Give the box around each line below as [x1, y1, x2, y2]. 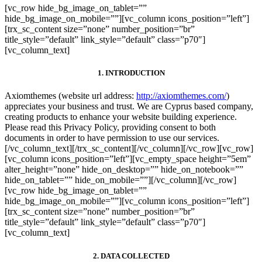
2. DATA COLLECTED [92, 251, 170, 260]
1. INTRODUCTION [97, 68, 165, 78]
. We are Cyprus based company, [132, 101, 253, 112]
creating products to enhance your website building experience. [5, 112, 237, 122]
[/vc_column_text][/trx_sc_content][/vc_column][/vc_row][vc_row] [5, 143, 253, 154]
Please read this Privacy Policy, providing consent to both [5, 122, 216, 133]
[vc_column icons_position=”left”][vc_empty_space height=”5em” [5, 154, 251, 164]
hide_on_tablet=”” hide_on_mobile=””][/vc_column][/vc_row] [5, 175, 236, 185]
